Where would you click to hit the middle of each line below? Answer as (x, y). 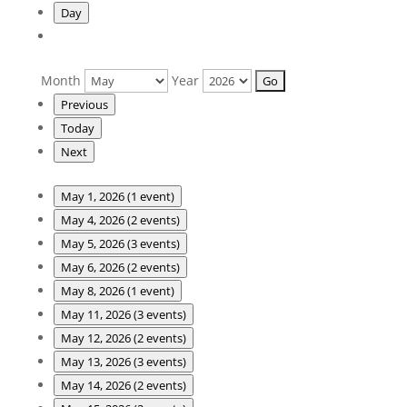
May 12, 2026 (97, 338)
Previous (84, 104)
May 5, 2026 (94, 243)
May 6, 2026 (94, 267)
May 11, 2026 (97, 314)
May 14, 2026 (97, 385)
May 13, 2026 (97, 361)
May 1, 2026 (94, 196)
